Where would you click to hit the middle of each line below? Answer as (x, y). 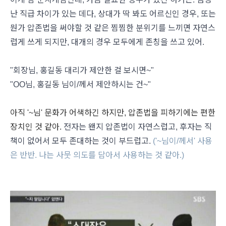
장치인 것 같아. (37, 127)
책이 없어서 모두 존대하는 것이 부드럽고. (81, 141)
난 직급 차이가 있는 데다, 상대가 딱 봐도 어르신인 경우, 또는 (113, 14)
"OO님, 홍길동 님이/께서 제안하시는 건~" (80, 84)
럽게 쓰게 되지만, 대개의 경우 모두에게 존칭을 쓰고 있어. (107, 42)
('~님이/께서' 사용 (183, 141)
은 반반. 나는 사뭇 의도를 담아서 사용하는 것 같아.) (97, 155)
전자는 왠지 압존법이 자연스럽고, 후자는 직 (138, 127)
